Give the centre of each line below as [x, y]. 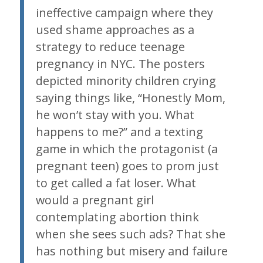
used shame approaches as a [115, 30]
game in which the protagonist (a [127, 149]
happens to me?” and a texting [119, 132]
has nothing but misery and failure [131, 251]
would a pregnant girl [95, 200]
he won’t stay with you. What [115, 115]
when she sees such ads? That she [130, 234]
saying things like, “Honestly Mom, [130, 98]
